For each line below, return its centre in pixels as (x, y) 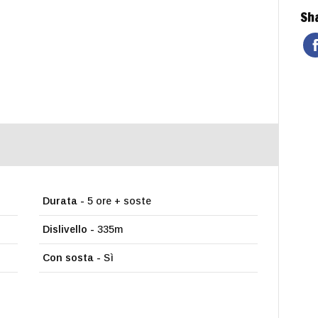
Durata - (64, 201)
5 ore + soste (118, 201)
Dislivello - (69, 230)
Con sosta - (72, 258)
